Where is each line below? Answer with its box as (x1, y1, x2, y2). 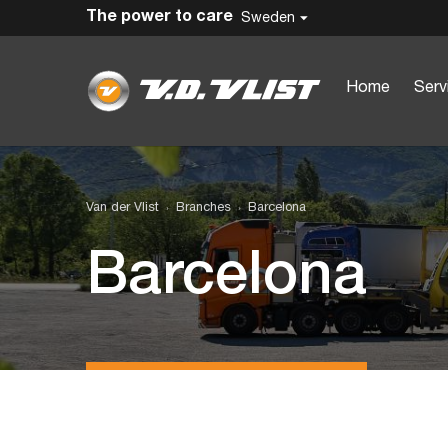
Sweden (241, 11, 295, 25)
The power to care (86, 9, 233, 24)
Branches (175, 202, 231, 215)
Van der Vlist (86, 202, 159, 215)
